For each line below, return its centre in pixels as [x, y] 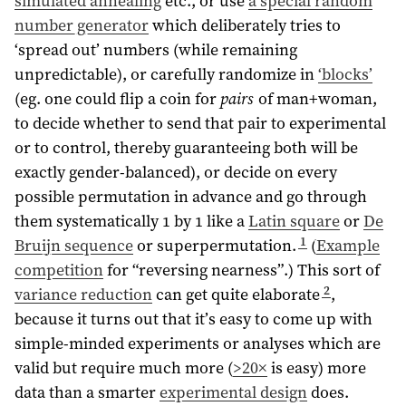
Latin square [294, 221]
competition [59, 270]
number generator [82, 25]
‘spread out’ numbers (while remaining [156, 50]
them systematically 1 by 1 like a [131, 221]
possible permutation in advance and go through [191, 197]
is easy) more [317, 368]
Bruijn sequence [74, 246]
